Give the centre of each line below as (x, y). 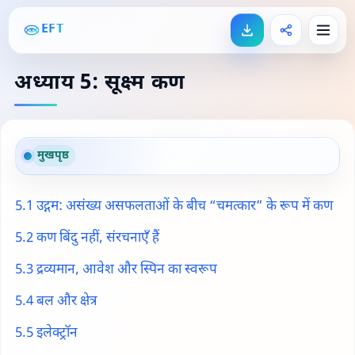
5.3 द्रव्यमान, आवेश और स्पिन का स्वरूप (116, 270)
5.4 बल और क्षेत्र (56, 302)
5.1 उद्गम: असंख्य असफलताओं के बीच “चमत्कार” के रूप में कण (174, 206)
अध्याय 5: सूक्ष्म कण (100, 84)
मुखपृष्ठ (53, 155)
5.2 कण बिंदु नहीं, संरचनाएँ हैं (87, 238)
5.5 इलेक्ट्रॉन (46, 333)
